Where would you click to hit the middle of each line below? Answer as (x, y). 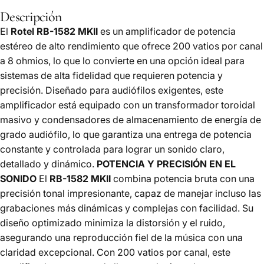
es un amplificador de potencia (167, 31)
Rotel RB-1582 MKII (54, 31)
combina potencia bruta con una (183, 178)
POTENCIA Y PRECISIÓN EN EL (166, 164)
